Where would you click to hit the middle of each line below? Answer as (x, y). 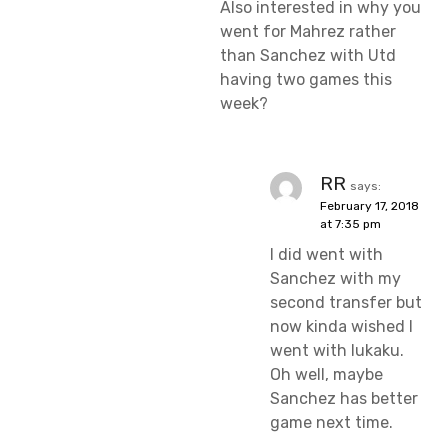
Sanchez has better (344, 399)
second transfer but (346, 303)
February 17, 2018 (369, 206)
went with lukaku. (337, 351)
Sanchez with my (335, 279)
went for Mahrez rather (308, 32)
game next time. (331, 423)
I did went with (326, 255)
